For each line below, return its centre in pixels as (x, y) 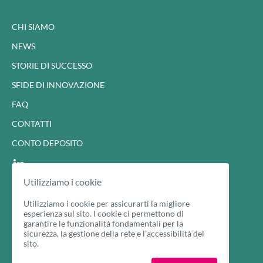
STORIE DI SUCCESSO (52, 66)
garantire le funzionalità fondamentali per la (103, 223)
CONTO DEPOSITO (47, 143)
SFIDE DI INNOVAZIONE (58, 85)
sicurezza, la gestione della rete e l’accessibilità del (114, 233)
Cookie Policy (38, 197)
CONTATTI (32, 124)
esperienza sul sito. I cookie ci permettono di (104, 213)
